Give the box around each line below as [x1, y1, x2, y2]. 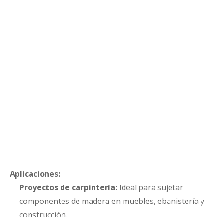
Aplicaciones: [10, 169, 60, 179]
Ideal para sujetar [117, 182, 183, 193]
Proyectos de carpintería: [19, 182, 117, 193]
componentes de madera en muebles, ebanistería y [19, 196, 204, 206]
